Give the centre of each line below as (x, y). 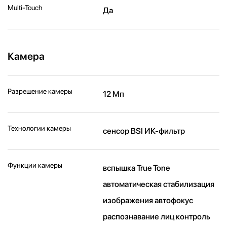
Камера (26, 56)
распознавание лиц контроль (157, 217)
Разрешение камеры (40, 91)
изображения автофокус (148, 201)
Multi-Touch (25, 8)
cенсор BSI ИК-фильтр (144, 131)
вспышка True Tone (137, 168)
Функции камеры (35, 165)
